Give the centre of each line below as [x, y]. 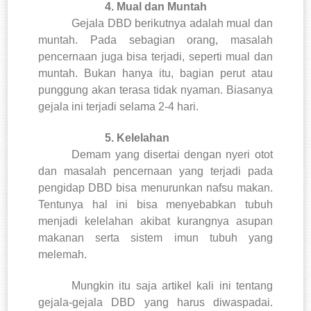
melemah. [63, 254]
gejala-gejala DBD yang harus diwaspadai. [155, 302]
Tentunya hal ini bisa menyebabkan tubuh [155, 204]
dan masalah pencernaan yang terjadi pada [155, 171]
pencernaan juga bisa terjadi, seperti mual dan [155, 56]
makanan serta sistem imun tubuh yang [155, 237]
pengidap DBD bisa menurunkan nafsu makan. [155, 187]
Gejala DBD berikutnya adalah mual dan [172, 23]
